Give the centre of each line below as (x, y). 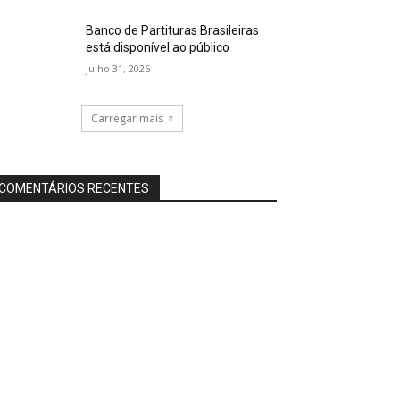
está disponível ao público (158, 48)
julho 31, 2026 (118, 69)
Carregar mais (127, 119)
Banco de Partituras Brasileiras (173, 31)
